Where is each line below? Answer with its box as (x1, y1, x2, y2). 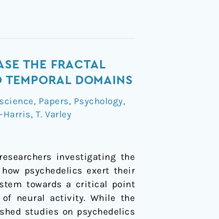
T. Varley (35, 109, 71, 120)
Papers (38, 95, 69, 107)
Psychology (73, 95, 123, 107)
